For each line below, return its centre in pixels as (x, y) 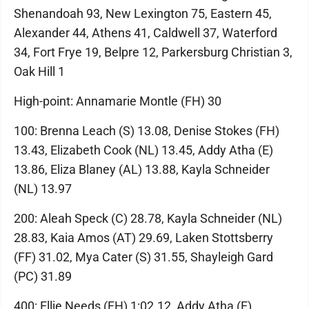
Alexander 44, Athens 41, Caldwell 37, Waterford (146, 33)
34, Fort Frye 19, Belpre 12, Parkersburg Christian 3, (153, 52)
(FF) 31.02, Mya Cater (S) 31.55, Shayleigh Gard (143, 257)
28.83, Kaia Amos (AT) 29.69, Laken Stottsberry (143, 238)
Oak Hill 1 (39, 71)
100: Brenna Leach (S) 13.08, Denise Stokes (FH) (147, 131)
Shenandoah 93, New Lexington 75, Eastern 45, (143, 13)
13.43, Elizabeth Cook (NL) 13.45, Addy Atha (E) (143, 150)
